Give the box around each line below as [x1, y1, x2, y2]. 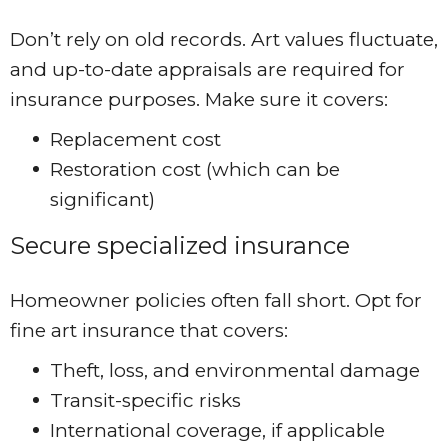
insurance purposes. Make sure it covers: [10, 88, 388, 112]
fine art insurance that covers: [10, 319, 288, 343]
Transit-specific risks [50, 389, 241, 413]
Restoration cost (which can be [50, 158, 340, 182]
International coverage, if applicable [50, 419, 385, 443]
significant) [50, 188, 155, 212]
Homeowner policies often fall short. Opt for [10, 289, 422, 313]
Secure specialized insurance [10, 231, 350, 261]
